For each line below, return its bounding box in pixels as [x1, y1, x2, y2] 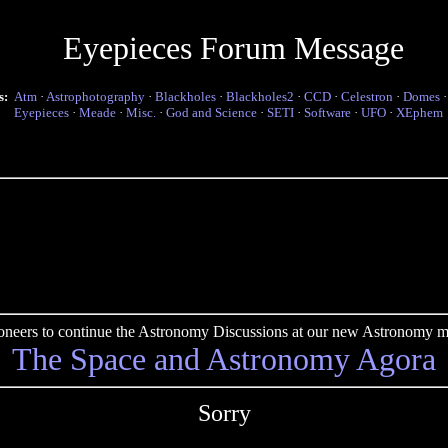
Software [304, 105, 351, 120]
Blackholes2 [226, 89, 294, 104]
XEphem [396, 105, 443, 120]
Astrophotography [46, 89, 145, 104]
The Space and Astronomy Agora [12, 341, 436, 377]
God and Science [166, 105, 257, 120]
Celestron [341, 89, 393, 104]
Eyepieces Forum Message [62, 30, 404, 66]
